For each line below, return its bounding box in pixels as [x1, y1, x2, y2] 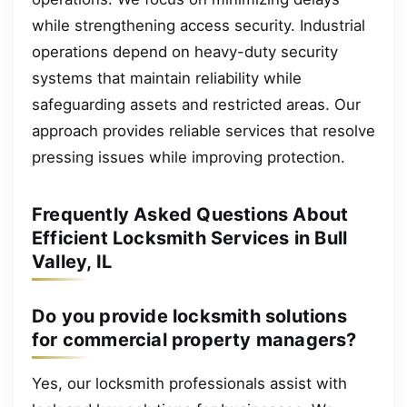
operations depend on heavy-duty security [32, 43, 338, 62]
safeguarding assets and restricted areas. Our [32, 95, 361, 114]
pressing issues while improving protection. [32, 148, 345, 167]
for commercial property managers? [32, 328, 357, 351]
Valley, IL [32, 251, 112, 273]
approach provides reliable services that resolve [32, 122, 375, 141]
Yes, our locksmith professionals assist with [32, 373, 347, 392]
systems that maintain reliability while [32, 69, 302, 88]
